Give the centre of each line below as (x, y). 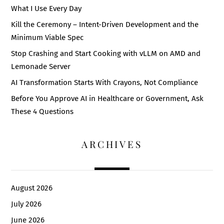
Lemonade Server (41, 67)
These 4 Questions (42, 112)
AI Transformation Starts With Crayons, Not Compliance (105, 83)
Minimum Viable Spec (47, 38)
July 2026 (26, 204)
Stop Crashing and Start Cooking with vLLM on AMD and (106, 54)
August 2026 (32, 188)
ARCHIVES (112, 144)
